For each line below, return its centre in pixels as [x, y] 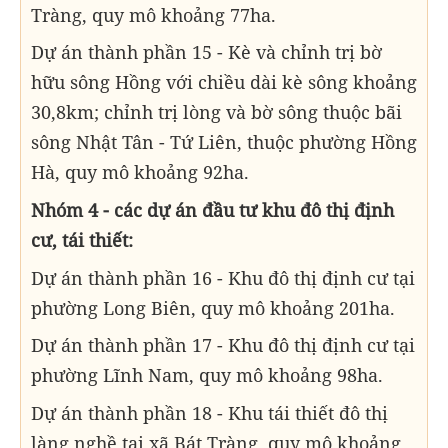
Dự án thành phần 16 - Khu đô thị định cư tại [223, 277]
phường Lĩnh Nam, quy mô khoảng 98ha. [207, 375]
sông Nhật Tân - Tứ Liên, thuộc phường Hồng [224, 142]
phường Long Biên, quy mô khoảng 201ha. [213, 307]
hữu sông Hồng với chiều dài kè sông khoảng [224, 82]
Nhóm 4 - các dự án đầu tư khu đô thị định [212, 209]
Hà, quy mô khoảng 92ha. [140, 172]
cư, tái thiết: [82, 239]
